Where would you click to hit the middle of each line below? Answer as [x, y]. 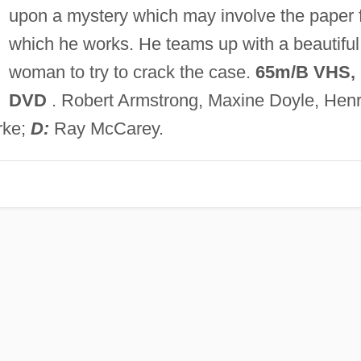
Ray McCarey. [106, 128]
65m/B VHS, [305, 72]
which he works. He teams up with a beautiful [184, 44]
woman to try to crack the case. [132, 72]
